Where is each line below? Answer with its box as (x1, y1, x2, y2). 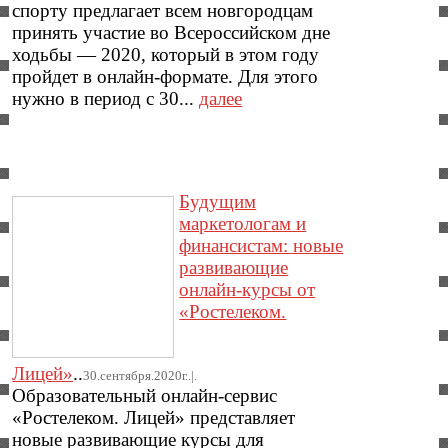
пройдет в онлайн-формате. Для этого (12, 66, 319, 88)
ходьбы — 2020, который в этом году (12, 44, 320, 66)
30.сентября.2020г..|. (83, 368, 198, 384)
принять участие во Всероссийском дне (12, 22, 331, 44)
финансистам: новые (179, 235, 344, 257)
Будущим (179, 191, 257, 213)
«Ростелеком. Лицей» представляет (12, 407, 296, 429)
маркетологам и (179, 213, 307, 235)
